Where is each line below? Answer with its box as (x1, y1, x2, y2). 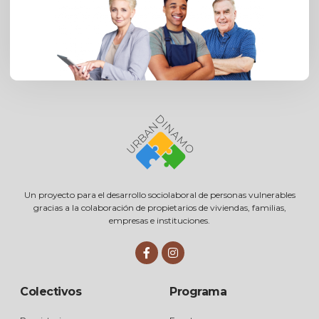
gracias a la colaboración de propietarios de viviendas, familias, (33, 202, 286, 214)
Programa (169, 285, 226, 299)
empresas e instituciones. (109, 215, 210, 226)
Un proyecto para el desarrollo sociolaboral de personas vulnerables (23, 189, 296, 201)
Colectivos (20, 285, 81, 299)
